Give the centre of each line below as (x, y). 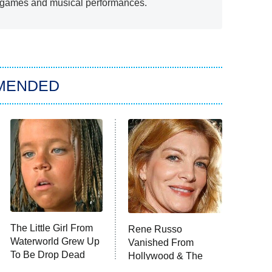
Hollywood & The (166, 256)
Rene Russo (155, 229)
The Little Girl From (51, 228)
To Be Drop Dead (47, 255)
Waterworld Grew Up (55, 242)
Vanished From (161, 243)
